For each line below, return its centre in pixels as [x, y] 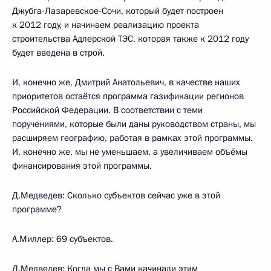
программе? [37, 209]
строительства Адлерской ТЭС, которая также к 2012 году [130, 38]
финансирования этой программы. [82, 165]
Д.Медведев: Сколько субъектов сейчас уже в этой [116, 195]
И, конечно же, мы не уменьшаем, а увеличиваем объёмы [130, 152]
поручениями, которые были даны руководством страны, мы [134, 124]
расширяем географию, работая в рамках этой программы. [132, 138]
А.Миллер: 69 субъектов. [63, 239]
